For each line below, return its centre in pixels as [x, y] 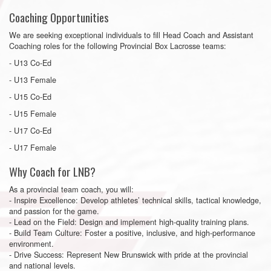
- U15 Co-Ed [30, 96]
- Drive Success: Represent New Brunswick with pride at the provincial [129, 254]
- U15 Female [33, 113]
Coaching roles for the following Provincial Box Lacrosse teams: [118, 45]
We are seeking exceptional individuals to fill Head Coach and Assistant [131, 34]
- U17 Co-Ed [30, 130]
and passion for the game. [54, 211]
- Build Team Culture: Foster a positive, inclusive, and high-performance [132, 232]
